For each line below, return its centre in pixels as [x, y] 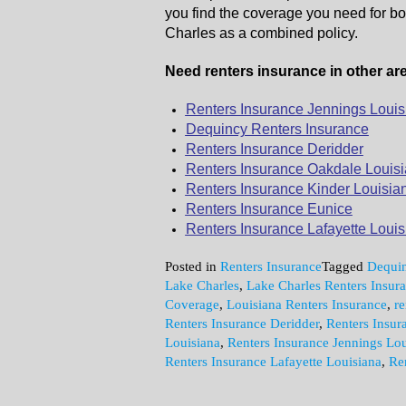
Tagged [344, 266]
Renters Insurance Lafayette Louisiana [273, 362]
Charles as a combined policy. [261, 33]
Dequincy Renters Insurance [277, 129]
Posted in [193, 266]
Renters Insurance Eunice [269, 209]
